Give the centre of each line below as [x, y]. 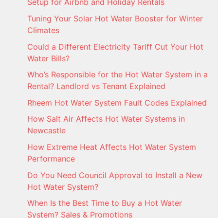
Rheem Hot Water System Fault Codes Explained [117, 102]
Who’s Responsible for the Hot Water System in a [118, 75]
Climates [43, 30]
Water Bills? [48, 58]
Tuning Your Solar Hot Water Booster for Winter [115, 18]
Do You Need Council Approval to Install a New [115, 175]
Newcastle [46, 131]
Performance [51, 158]
